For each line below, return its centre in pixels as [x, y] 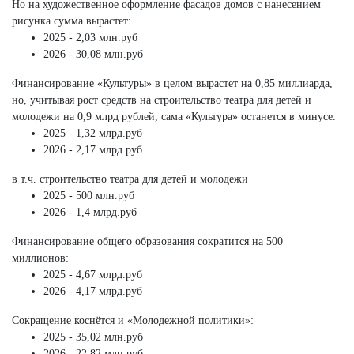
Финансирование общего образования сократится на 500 [147, 241]
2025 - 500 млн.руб [89, 195]
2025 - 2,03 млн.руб [90, 37]
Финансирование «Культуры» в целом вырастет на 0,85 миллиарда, [172, 83]
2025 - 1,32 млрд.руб [93, 133]
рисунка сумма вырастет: [72, 21]
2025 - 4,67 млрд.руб [93, 274]
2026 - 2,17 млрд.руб [93, 149]
